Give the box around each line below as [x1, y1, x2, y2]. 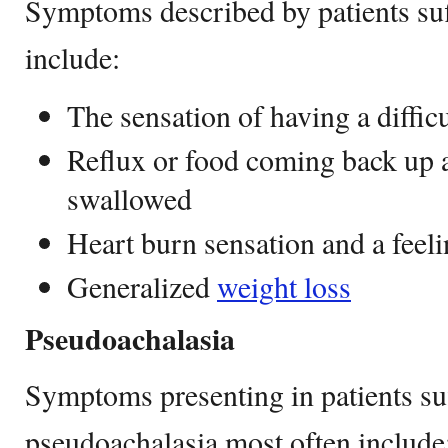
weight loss [217, 266, 351, 306]
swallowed [67, 178, 192, 218]
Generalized [67, 266, 217, 306]
